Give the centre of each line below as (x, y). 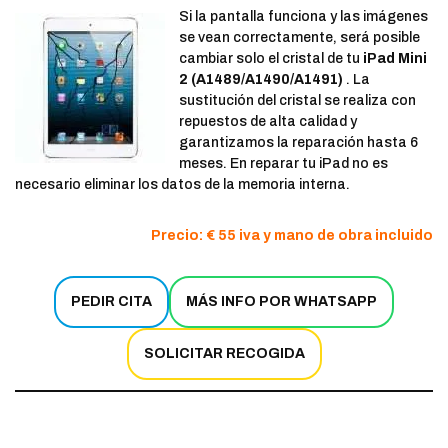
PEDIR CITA (111, 301)
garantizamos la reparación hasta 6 (298, 142)
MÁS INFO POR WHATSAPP (281, 301)
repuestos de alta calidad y (268, 121)
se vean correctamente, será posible (299, 37)
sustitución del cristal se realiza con (297, 100)
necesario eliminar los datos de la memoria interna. (182, 184)
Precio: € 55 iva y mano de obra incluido (292, 235)
